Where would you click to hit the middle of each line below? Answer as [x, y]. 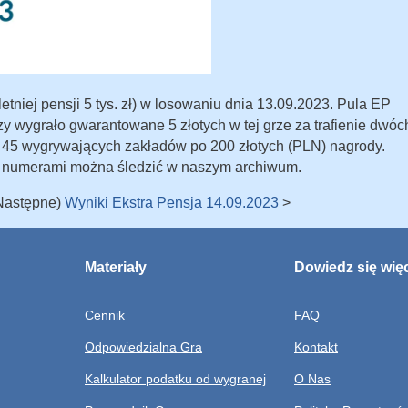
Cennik [105, 316]
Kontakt [316, 347]
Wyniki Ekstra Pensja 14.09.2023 [172, 202]
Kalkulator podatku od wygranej [175, 379]
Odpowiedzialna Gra [143, 347]
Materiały [116, 267]
